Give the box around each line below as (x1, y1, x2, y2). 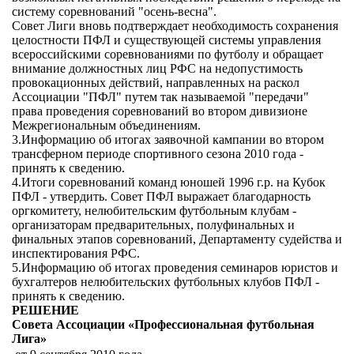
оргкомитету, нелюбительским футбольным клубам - (12, 204, 296, 217)
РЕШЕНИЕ (12, 303, 79, 317)
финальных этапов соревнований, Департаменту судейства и (12, 232, 342, 246)
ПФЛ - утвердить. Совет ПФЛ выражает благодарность (12, 190, 311, 203)
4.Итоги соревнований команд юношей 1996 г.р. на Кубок (12, 175, 326, 189)
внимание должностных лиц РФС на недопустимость (12, 62, 303, 75)
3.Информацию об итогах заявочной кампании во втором (12, 133, 324, 146)
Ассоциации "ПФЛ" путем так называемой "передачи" (12, 90, 309, 104)
